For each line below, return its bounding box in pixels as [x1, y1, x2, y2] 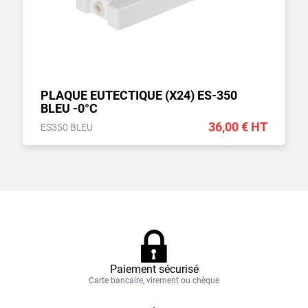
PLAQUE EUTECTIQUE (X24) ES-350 [41, 88, 237, 103]
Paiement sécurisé [109, 262, 199, 276]
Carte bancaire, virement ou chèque [89, 275, 219, 285]
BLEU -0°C [41, 101, 98, 116]
